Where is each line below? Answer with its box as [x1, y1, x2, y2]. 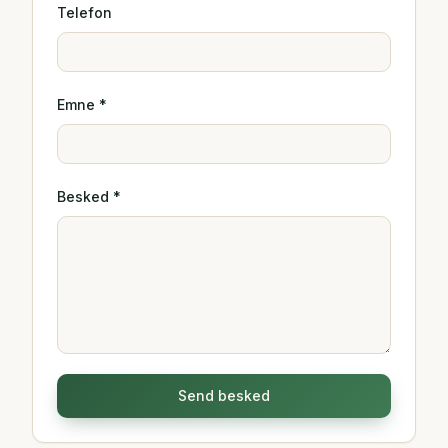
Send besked [178, 387, 270, 404]
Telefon [57, 4, 112, 21]
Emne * [57, 96, 107, 113]
